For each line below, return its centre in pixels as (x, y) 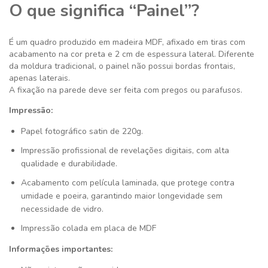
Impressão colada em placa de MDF (89, 228)
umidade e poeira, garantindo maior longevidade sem (122, 196)
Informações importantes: (61, 249)
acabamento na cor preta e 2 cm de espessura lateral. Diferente (132, 54)
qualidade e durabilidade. (69, 163)
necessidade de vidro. (62, 209)
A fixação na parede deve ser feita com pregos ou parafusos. (127, 90)
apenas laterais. (39, 78)
